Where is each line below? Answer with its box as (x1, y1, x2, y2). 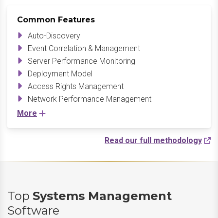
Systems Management (33, 189, 172, 203)
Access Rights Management (28, 82, 124, 91)
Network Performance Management (28, 94, 151, 104)
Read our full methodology (105, 136, 202, 145)
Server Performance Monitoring (28, 56, 135, 66)
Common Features (17, 15, 95, 24)
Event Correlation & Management (28, 44, 140, 53)
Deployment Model (28, 69, 92, 78)
